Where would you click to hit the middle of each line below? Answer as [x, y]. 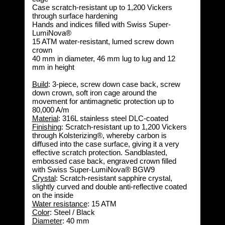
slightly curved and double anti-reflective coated [109, 187]
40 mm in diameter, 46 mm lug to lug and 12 [103, 59]
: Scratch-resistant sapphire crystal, [114, 178]
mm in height [53, 67]
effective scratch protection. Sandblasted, [99, 152]
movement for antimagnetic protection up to [103, 101]
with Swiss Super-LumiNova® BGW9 [93, 170]
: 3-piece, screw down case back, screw [114, 84]
